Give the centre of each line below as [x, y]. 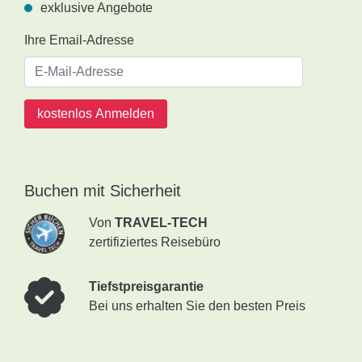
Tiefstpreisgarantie [146, 286]
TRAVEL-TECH [161, 223]
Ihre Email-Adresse [79, 40]
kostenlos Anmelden [96, 114]
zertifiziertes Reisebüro [155, 242]
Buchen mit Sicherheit [103, 191]
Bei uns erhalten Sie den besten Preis [197, 306]
